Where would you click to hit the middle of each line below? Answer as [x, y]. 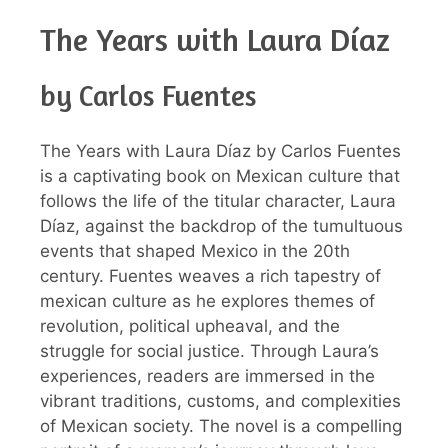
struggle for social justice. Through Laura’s [209, 350]
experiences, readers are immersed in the [207, 375]
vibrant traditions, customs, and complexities [220, 400]
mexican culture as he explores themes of [207, 300]
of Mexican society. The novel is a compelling [221, 425]
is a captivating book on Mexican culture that [220, 175]
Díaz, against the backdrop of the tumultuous [221, 225]
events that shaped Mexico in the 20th [195, 250]
